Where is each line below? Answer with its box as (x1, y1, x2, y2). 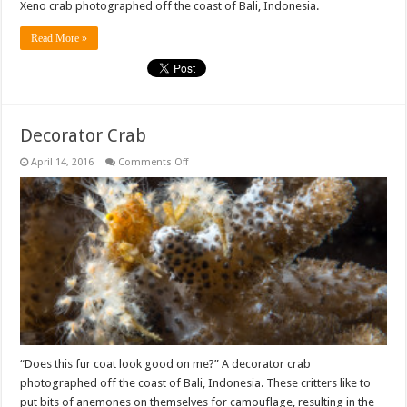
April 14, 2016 (31, 155, 94, 168)
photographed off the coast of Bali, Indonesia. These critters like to (20, 376, 372, 391)
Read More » (31, 31, 88, 45)
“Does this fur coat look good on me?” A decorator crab (20, 357, 312, 372)
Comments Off (118, 155, 189, 168)
